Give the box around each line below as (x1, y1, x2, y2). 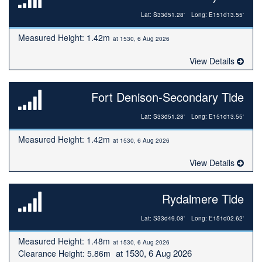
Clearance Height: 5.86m (18, 247, 111, 259)
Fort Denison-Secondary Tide (91, 88, 244, 105)
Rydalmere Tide (162, 190, 244, 207)
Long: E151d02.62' (191, 214, 244, 222)
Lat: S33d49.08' (141, 214, 185, 222)
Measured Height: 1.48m (18, 235, 110, 247)
